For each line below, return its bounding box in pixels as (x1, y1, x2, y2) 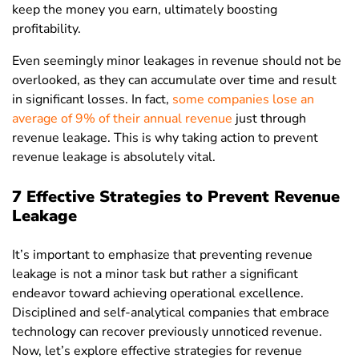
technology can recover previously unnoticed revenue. (12, 323, 322, 341)
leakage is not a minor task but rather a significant (12, 265, 298, 284)
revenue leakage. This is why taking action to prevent (12, 129, 318, 147)
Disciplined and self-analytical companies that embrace (12, 304, 329, 322)
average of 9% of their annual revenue (12, 110, 232, 128)
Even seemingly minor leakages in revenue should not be (12, 52, 341, 71)
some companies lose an (172, 91, 314, 109)
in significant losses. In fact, (12, 91, 172, 109)
